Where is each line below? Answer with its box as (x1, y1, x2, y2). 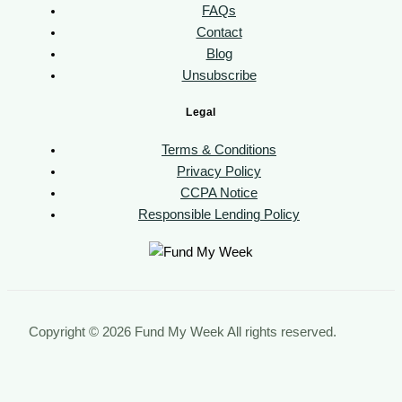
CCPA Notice (180, 186, 258, 201)
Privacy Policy (177, 164, 261, 179)
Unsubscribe (181, 67, 257, 83)
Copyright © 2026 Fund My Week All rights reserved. (29, 325, 336, 340)
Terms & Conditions (162, 143, 276, 158)
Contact (196, 24, 242, 39)
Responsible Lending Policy (138, 207, 300, 223)
